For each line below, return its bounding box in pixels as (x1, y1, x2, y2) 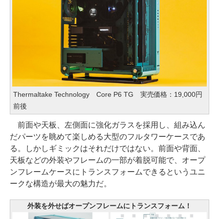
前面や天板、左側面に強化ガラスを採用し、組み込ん (10, 121, 205, 130)
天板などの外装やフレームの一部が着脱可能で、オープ (10, 156, 205, 165)
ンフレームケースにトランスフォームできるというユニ (10, 168, 205, 176)
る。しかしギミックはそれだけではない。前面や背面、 (10, 144, 205, 153)
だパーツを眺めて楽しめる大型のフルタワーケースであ (10, 132, 205, 141)
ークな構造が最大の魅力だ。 (10, 179, 111, 188)
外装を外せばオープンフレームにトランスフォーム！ (27, 202, 192, 210)
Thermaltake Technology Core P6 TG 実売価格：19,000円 (13, 90, 203, 99)
